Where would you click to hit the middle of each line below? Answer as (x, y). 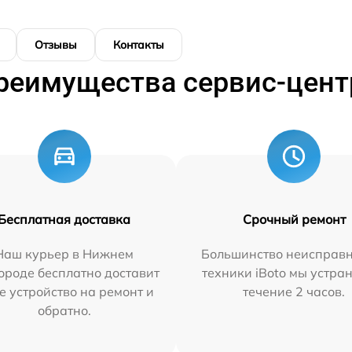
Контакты (139, 45)
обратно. (64, 311)
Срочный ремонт (294, 220)
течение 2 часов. (294, 292)
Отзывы (56, 45)
